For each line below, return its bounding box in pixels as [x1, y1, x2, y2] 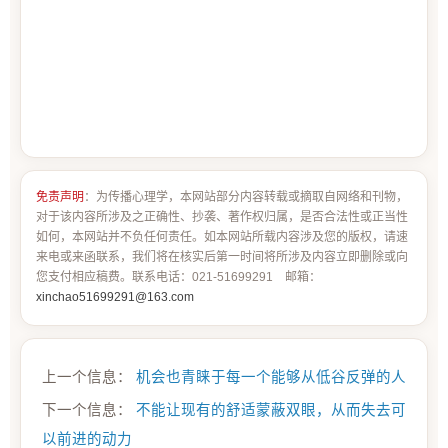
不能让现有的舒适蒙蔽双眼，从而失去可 [136, 401, 406, 418]
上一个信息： [42, 368, 136, 385]
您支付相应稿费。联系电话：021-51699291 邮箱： [36, 269, 321, 284]
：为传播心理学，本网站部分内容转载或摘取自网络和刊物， [84, 189, 408, 204]
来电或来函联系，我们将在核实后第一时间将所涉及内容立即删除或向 [36, 249, 408, 264]
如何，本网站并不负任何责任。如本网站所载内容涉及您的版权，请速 [36, 229, 408, 244]
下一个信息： [42, 401, 136, 418]
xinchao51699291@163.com [36, 289, 194, 304]
